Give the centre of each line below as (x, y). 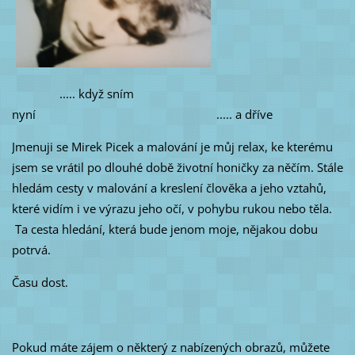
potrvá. (31, 249)
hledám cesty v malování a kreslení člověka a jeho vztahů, (169, 187)
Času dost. (40, 282)
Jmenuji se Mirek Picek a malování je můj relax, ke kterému (172, 146)
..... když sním (73, 93)
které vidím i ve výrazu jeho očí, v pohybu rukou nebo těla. (172, 208)
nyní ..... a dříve (147, 114)
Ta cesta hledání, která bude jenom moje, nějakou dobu (164, 229)
